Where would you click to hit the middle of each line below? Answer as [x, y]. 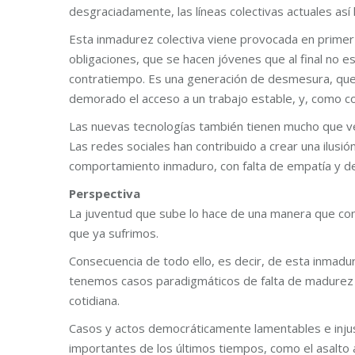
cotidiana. [94, 300]
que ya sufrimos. [114, 233]
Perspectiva [105, 193]
